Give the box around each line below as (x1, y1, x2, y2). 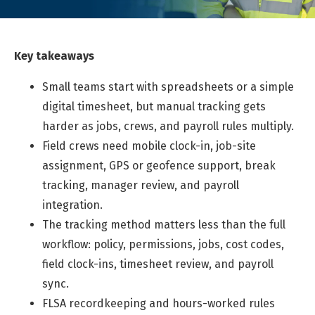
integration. (42, 198, 103, 212)
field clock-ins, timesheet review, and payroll (42, 257, 274, 271)
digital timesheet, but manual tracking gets (42, 100, 266, 113)
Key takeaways (14, 49, 94, 63)
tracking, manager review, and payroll (42, 179, 239, 192)
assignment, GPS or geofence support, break (42, 159, 276, 172)
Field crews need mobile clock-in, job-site (42, 139, 256, 153)
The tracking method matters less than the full (42, 218, 285, 231)
